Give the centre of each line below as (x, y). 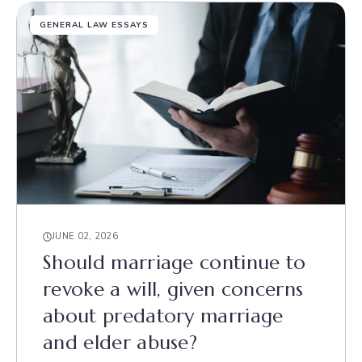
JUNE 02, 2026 (85, 236)
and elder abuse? (120, 343)
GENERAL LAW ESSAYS (94, 25)
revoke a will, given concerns (173, 289)
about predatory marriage (163, 316)
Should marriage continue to (175, 263)
